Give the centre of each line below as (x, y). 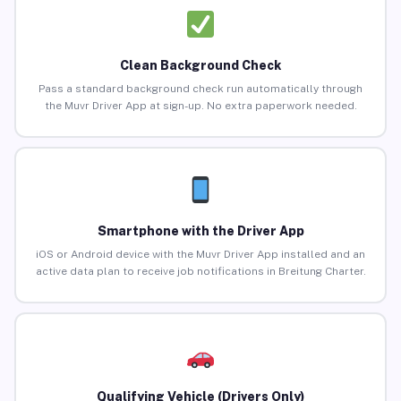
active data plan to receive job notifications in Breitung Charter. (200, 272)
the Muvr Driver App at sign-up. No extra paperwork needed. (200, 106)
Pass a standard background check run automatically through (200, 89)
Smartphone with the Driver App (200, 231)
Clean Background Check (200, 66)
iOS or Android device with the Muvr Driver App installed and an (200, 255)
